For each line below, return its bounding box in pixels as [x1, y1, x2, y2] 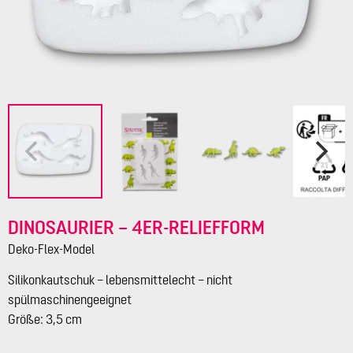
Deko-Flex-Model [8, 242, 95, 257]
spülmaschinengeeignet [8, 292, 132, 307]
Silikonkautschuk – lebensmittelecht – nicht [8, 273, 232, 288]
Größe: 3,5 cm [8, 312, 82, 327]
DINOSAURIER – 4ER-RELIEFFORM [8, 217, 265, 239]
